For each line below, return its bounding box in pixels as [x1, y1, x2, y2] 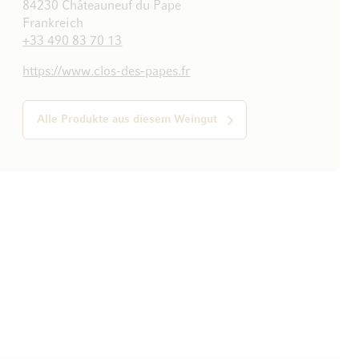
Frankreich [22, 18, 84, 31]
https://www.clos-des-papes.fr [22, 66, 191, 79]
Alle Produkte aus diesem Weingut [37, 115, 218, 126]
